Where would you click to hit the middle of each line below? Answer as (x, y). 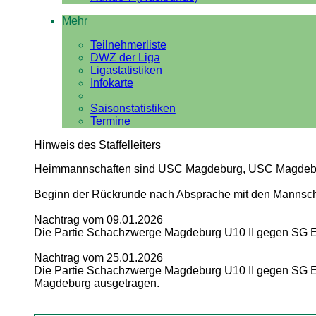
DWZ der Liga (125, 57)
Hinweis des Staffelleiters (97, 145)
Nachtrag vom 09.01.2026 (98, 220)
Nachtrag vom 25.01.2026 (98, 258)
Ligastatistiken (126, 70)
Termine (110, 121)
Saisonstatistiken (133, 108)
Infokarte (111, 83)
